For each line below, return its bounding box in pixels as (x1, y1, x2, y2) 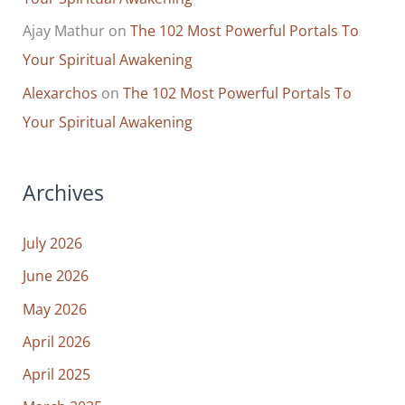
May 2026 (23, 297, 88, 319)
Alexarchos (23, 81, 99, 103)
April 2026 (23, 330, 91, 352)
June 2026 (23, 265, 89, 287)
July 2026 (23, 232, 83, 254)
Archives (23, 178, 105, 207)
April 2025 (23, 363, 91, 384)
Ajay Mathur (23, 20, 106, 42)
